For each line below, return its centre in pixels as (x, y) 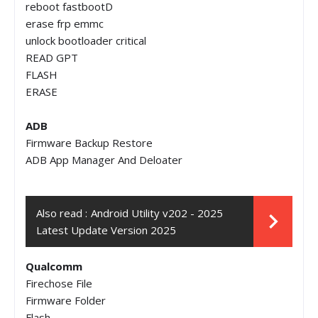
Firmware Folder (66, 300)
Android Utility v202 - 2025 (157, 213)
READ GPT (52, 57)
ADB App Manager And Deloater (104, 159)
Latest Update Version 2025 (106, 230)
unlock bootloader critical (86, 40)
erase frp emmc (65, 23)
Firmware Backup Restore (89, 142)
